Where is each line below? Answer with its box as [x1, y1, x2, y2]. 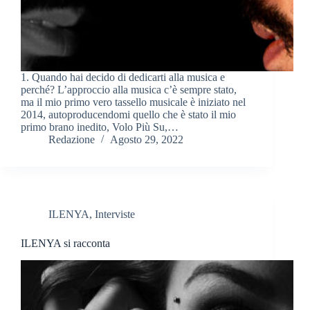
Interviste [95, 208, 135, 221]
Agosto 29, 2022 [110, 134, 183, 146]
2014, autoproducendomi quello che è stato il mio [21, 109, 236, 121]
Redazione [48, 134, 95, 146]
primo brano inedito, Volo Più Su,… [21, 121, 179, 134]
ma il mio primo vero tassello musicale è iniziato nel [21, 96, 246, 109]
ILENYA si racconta [21, 237, 110, 250]
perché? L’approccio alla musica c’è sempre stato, [21, 84, 237, 96]
